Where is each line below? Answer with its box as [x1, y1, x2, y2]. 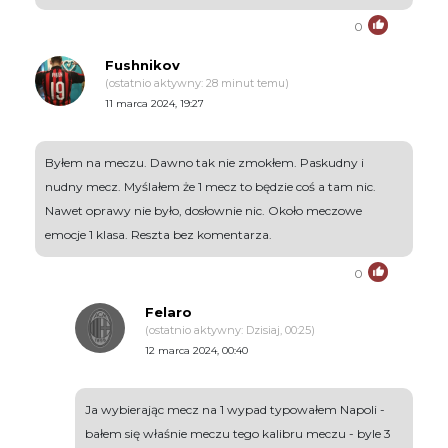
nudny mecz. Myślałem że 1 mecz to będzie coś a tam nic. [45, 179, 376, 195]
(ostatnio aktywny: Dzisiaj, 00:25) [145, 323, 315, 338]
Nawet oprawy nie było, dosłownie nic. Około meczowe [45, 203, 362, 219]
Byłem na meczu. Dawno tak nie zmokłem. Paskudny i [45, 155, 364, 171]
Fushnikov [105, 57, 180, 74]
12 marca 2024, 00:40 [145, 344, 248, 358]
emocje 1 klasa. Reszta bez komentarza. [45, 227, 272, 243]
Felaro [145, 304, 192, 321]
